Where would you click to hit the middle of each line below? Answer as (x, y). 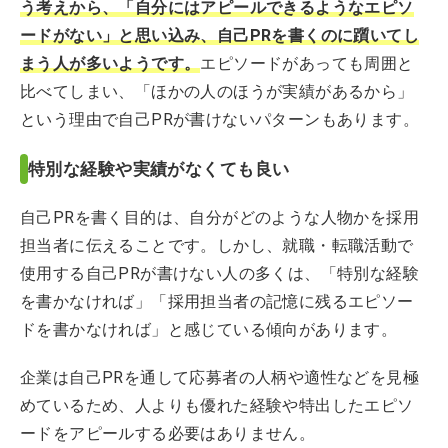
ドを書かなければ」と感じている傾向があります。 (209, 330)
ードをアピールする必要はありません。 (168, 434)
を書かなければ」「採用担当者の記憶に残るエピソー (217, 302)
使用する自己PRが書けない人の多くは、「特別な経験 (219, 274)
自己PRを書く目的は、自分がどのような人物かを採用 (219, 218)
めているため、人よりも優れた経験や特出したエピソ (217, 406)
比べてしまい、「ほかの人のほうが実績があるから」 (217, 92)
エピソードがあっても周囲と (307, 64)
